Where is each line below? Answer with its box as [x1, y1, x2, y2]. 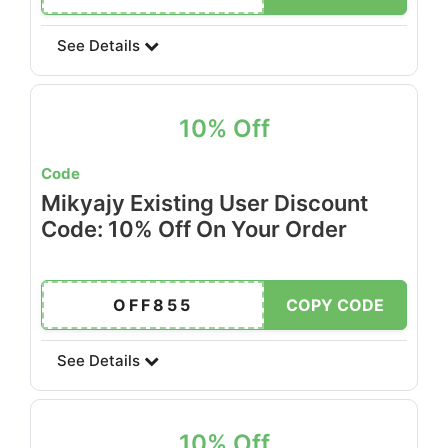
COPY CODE [286, 295, 384, 315]
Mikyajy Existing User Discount [41, 190, 368, 216]
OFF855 [113, 295, 193, 315]
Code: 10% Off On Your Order [41, 216, 347, 242]
